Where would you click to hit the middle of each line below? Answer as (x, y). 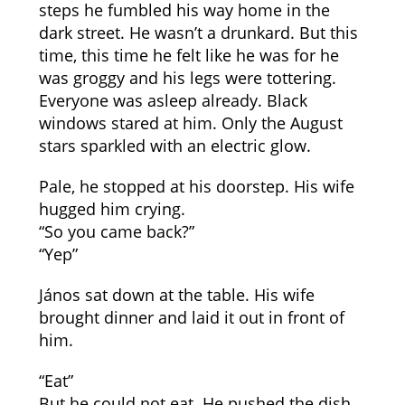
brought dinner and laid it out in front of (191, 317)
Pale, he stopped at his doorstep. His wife (196, 186)
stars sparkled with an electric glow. (174, 146)
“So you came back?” (116, 231)
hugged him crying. (112, 209)
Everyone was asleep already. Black (173, 100)
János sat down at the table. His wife (176, 295)
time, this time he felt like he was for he (188, 55)
